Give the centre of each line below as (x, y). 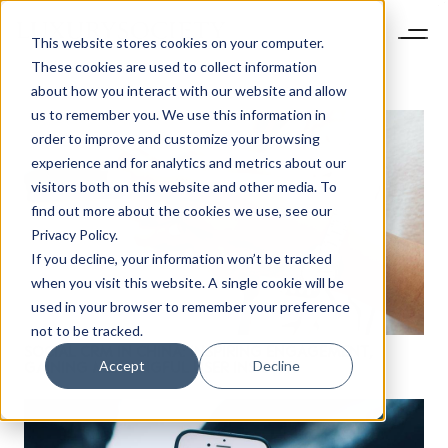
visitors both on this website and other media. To (183, 186)
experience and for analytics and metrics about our (188, 162)
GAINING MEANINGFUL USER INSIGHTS (162, 367)
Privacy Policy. (74, 234)
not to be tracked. (86, 330)
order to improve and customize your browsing (175, 138)
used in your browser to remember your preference (190, 306)
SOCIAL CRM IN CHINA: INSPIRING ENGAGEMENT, (198, 351)
